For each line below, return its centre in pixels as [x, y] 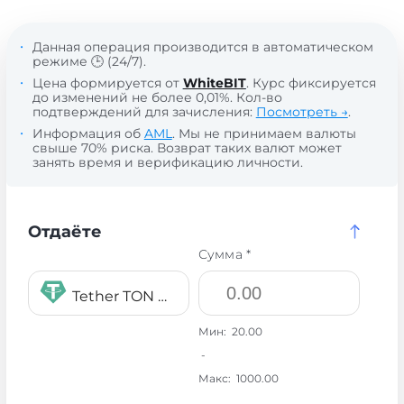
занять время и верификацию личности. [167, 162]
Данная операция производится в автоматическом [202, 47]
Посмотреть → [302, 112]
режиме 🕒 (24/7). [89, 61]
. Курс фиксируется [311, 83]
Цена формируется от [107, 83]
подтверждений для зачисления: [144, 112]
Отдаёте [64, 232]
